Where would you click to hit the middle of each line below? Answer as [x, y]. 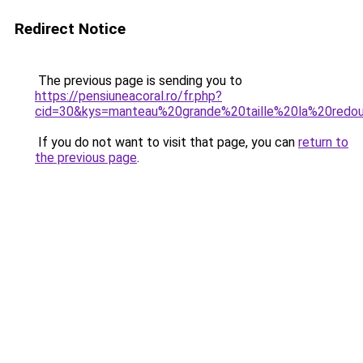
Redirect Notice [70, 29]
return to [323, 142]
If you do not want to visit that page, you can [167, 142]
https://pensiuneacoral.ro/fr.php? [128, 96]
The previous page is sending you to [139, 81]
